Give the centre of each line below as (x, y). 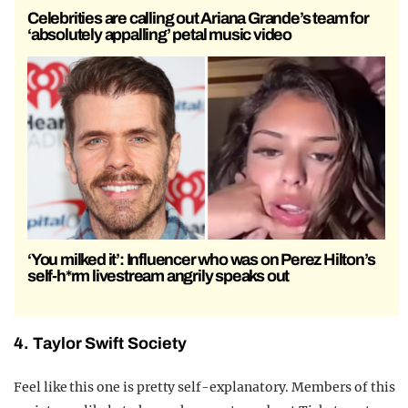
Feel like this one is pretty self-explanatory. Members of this (204, 388)
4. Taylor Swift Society (100, 344)
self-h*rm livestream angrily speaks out (158, 276)
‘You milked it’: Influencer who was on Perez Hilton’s (201, 260)
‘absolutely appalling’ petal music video (160, 35)
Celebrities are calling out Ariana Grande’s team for (198, 19)
